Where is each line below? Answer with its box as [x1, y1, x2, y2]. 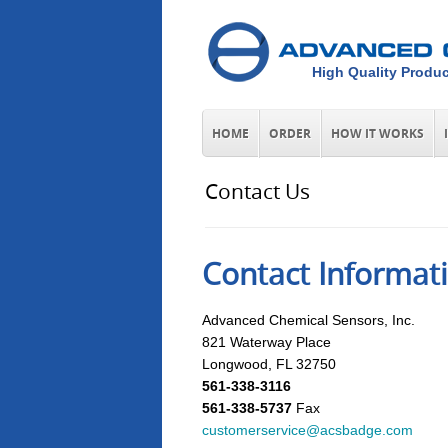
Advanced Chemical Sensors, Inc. [202, 312, 415, 328]
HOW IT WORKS [331, 126, 424, 142]
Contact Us [205, 177, 310, 205]
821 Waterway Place [202, 334, 331, 350]
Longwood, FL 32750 [202, 356, 336, 372]
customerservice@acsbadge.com [202, 422, 413, 438]
